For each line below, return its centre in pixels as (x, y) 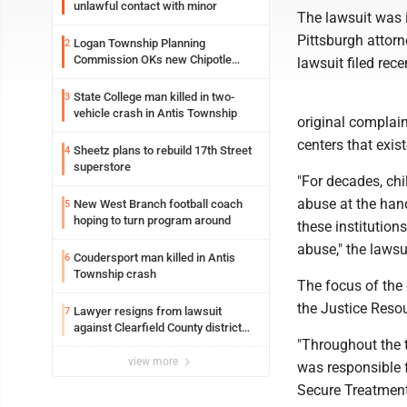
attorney (95, 344)
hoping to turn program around (152, 220)
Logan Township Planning (139, 43)
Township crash (115, 274)
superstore (102, 167)
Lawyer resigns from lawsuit (148, 311)
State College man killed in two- (154, 97)
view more (154, 362)
